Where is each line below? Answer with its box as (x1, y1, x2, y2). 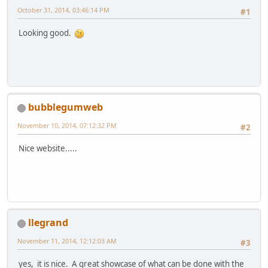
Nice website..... (19, 142, 77, 154)
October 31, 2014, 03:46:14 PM (17, 5, 109, 15)
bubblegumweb (28, 100, 103, 114)
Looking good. (19, 27, 75, 38)
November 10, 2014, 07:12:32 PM (17, 121, 117, 130)
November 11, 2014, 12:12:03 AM (17, 236, 117, 246)
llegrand (28, 216, 68, 230)
